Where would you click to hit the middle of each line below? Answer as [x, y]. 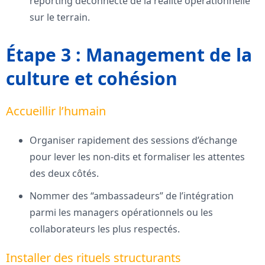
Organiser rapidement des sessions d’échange [133, 140]
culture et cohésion [92, 79]
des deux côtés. [64, 174]
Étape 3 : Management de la [129, 55]
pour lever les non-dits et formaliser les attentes [137, 157]
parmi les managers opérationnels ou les [121, 213]
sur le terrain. [60, 17]
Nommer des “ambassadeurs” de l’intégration [132, 196]
